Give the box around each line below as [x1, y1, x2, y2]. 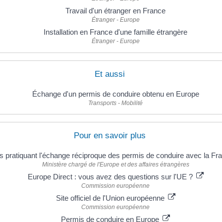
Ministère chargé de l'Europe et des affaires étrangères [42, 161, 189, 168]
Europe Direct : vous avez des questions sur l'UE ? [27, 172, 195, 181]
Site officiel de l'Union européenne [55, 193, 166, 202]
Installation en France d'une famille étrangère [44, 28, 187, 37]
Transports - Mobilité [88, 99, 143, 107]
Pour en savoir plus [74, 130, 146, 140]
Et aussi [95, 69, 125, 79]
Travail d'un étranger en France [65, 6, 166, 15]
